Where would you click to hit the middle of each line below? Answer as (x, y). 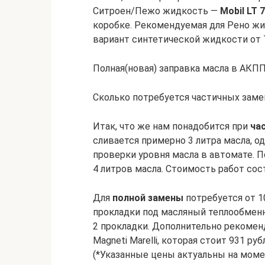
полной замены (148, 198)
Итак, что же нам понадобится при (172, 126)
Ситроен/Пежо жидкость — (156, 11)
